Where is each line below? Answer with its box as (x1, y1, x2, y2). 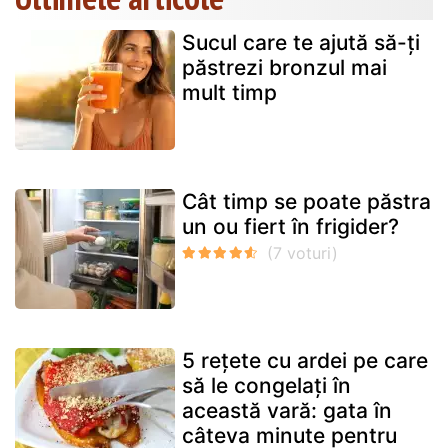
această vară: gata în (182, 398, 392, 424)
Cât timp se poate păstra (182, 189, 431, 215)
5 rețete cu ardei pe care (182, 348, 428, 374)
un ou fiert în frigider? (182, 214, 399, 240)
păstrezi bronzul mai (182, 55, 387, 81)
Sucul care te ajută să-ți (182, 30, 420, 56)
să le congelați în (182, 373, 351, 399)
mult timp (182, 80, 277, 106)
